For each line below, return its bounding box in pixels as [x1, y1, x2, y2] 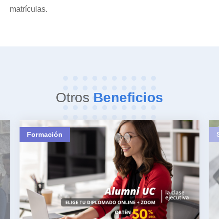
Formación [27, 131, 63, 138]
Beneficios [93, 90, 163, 105]
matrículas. [10, 5, 47, 13]
